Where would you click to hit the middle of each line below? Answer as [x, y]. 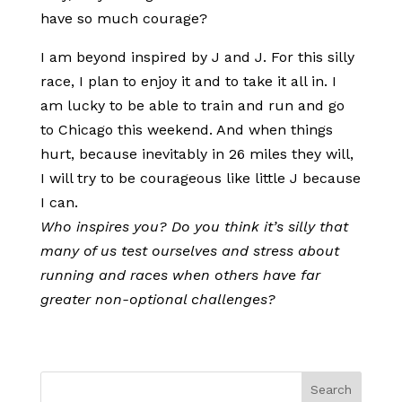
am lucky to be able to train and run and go [192, 105]
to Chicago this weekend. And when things [186, 130]
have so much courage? [123, 18]
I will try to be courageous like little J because [200, 178]
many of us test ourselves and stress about [189, 251]
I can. [59, 202]
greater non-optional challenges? [157, 299]
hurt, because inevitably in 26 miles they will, [197, 154]
